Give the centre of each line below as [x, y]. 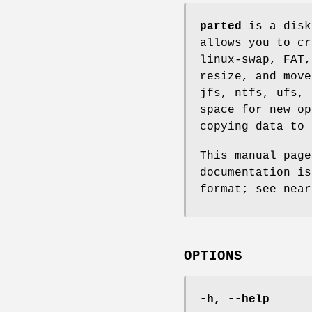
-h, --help [235, 300]
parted [221, 26]
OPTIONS [213, 257]
